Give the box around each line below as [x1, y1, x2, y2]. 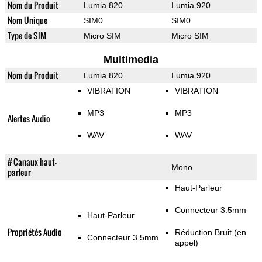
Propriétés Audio [7, 226, 62, 239]
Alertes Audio [7, 112, 50, 125]
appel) [174, 238, 198, 248]
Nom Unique [7, 14, 47, 27]
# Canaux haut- [7, 156, 57, 168]
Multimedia [103, 54, 158, 66]
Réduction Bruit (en [174, 227, 246, 237]
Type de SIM [7, 29, 46, 42]
